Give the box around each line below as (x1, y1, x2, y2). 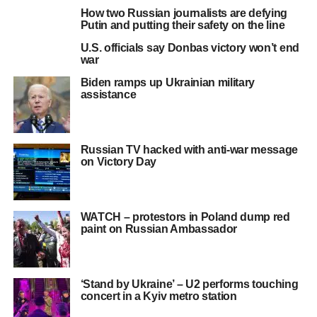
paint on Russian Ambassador (80, 223, 238, 235)
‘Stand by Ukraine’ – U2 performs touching (80, 278, 299, 290)
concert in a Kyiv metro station (80, 290, 237, 302)
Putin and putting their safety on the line (80, 19, 285, 31)
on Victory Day (80, 156, 157, 168)
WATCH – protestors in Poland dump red (80, 211, 290, 223)
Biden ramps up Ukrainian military (80, 76, 255, 88)
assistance (80, 88, 137, 100)
